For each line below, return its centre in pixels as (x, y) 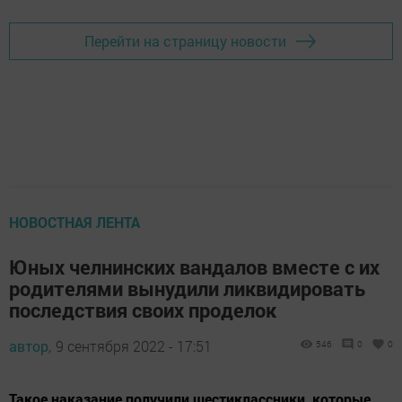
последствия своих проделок (143, 310)
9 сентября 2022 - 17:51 (134, 345)
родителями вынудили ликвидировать (187, 288)
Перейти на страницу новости (185, 41)
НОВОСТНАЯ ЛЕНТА (74, 222)
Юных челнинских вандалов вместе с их (194, 267)
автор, (30, 345)
